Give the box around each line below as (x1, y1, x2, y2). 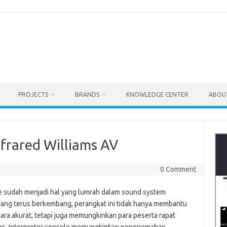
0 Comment (160, 165, 196, 173)
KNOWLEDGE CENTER (126, 91, 188, 98)
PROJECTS (18, 91, 48, 98)
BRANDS (75, 91, 99, 98)
